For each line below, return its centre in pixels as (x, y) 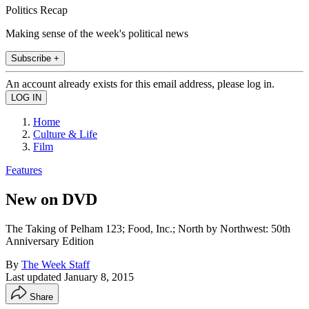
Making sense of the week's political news (97, 33)
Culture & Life (65, 134)
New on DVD (51, 199)
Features (24, 170)
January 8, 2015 (99, 277)
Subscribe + (35, 58)
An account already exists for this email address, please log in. (140, 83)
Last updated (35, 277)
